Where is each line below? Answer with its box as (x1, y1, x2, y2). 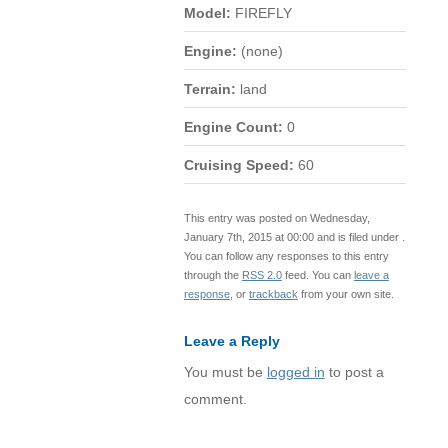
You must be (183, 364, 267, 380)
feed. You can (281, 268, 354, 281)
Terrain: (183, 81, 236, 97)
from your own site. (297, 287, 394, 300)
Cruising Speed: (183, 157, 294, 173)
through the (183, 268, 242, 281)
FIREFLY (230, 5, 292, 21)
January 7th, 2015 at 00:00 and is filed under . (183, 230, 405, 243)
